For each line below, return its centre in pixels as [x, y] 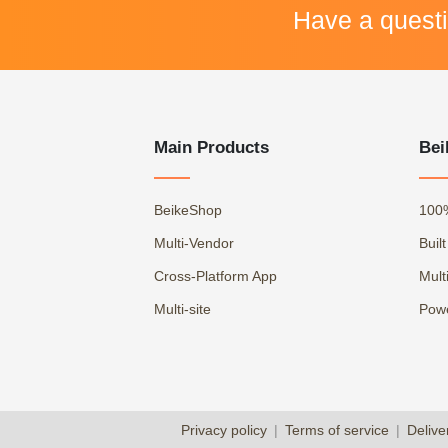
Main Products [211, 147]
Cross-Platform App [215, 276]
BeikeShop [188, 210]
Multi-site [182, 309]
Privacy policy [223, 430]
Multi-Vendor [194, 243]
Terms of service [336, 430]
